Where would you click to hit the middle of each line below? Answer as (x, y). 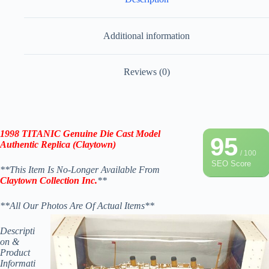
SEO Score (231, 164)
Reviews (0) (147, 72)
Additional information (147, 35)
